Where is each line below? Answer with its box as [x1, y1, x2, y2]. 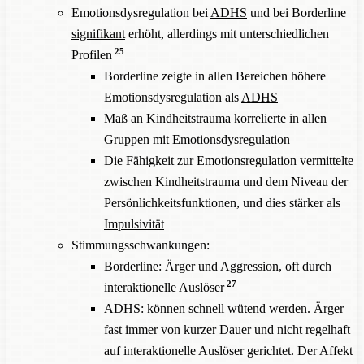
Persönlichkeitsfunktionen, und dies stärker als [104, 195, 340, 210]
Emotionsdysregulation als [104, 89, 241, 104]
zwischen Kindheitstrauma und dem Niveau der [104, 174, 348, 188]
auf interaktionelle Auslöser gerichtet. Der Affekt [104, 343, 353, 357]
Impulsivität [104, 216, 164, 231]
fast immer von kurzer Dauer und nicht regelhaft [104, 322, 350, 336]
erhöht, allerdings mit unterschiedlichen [125, 26, 329, 41]
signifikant [71, 26, 125, 41]
